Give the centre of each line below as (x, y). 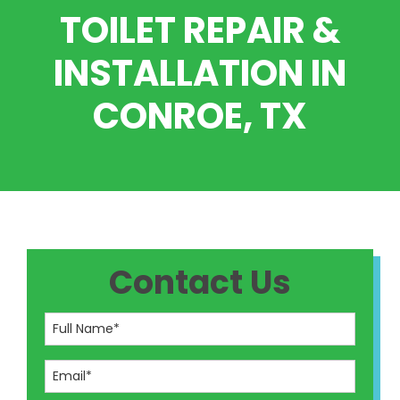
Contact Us (200, 283)
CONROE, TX (200, 116)
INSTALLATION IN (200, 73)
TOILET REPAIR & (200, 30)
